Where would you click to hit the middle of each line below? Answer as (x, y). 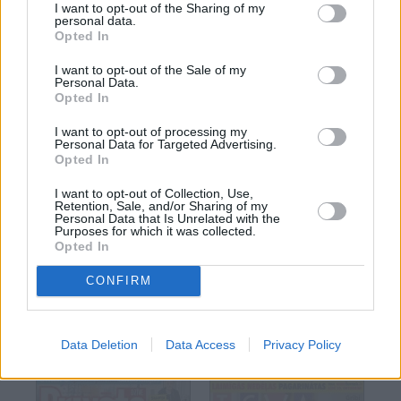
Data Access (200, 344)
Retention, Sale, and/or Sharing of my (161, 205)
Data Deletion (99, 344)
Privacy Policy (302, 344)
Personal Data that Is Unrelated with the (167, 218)
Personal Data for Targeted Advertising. (166, 144)
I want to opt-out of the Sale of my (150, 69)
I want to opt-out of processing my (151, 131)
